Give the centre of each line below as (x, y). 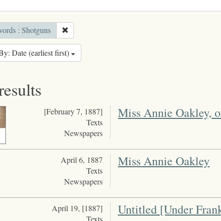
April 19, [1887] (77, 208)
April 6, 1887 (81, 160)
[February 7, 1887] (73, 111)
